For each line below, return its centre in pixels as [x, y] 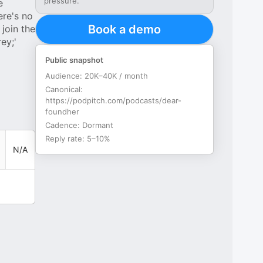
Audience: [65, 76]
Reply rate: [66, 139]
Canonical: [64, 89]
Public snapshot [75, 60]
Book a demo [125, 29]
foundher [63, 112]
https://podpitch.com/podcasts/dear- [114, 100]
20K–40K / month [117, 76]
